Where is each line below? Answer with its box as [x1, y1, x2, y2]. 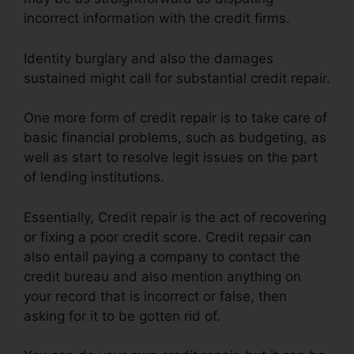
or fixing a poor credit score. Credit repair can [24, 228, 311, 245]
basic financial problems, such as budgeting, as [24, 130, 326, 146]
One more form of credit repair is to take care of [24, 110, 327, 126]
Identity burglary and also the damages [24, 50, 273, 66]
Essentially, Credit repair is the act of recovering [24, 209, 326, 225]
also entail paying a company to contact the [24, 248, 300, 265]
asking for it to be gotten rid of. [24, 307, 220, 324]
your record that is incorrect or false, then [24, 288, 287, 304]
